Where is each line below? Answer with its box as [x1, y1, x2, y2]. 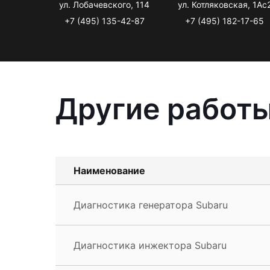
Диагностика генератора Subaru [74, 198, 228, 211]
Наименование [74, 164, 145, 177]
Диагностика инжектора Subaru [74, 239, 227, 251]
